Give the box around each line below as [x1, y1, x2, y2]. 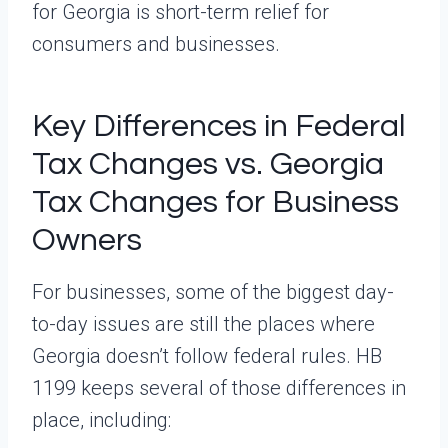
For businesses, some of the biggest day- [32, 279, 394, 304]
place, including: [32, 407, 171, 432]
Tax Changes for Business [32, 185, 399, 219]
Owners [32, 223, 142, 257]
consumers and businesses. [32, 31, 280, 56]
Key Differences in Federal [32, 109, 405, 143]
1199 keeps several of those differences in [32, 375, 406, 400]
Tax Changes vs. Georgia [32, 147, 384, 181]
